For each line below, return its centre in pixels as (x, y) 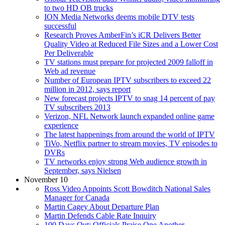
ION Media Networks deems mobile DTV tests (119, 17)
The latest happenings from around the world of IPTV (130, 134)
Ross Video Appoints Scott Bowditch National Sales (127, 188)
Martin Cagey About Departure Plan (102, 206)
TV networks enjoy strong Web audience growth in (126, 161)
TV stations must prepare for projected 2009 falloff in (129, 62)
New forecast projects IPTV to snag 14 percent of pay (130, 98)
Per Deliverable (69, 53)
